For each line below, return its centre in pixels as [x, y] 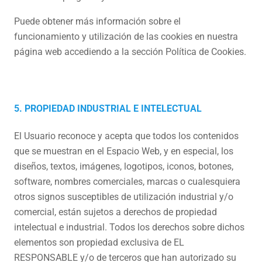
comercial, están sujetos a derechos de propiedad [116, 212]
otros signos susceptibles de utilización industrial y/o [124, 197]
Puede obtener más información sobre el [97, 21]
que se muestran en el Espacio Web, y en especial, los [124, 151]
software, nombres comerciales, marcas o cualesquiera [127, 182]
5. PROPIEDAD [44, 108]
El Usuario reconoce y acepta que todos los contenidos [126, 136]
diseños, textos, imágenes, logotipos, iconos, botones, [124, 166]
